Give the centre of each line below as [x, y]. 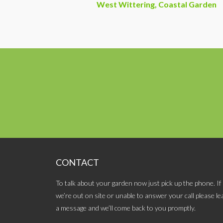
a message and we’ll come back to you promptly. [126, 208]
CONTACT [77, 163]
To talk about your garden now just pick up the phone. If [138, 183]
